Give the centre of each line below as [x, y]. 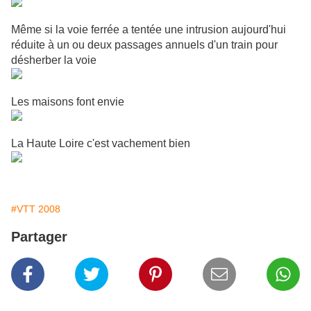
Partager [39, 237]
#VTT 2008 [36, 209]
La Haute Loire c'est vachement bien [101, 144]
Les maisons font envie [68, 102]
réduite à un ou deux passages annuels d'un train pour [144, 45]
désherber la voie [54, 60]
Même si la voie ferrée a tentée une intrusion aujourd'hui [149, 30]
